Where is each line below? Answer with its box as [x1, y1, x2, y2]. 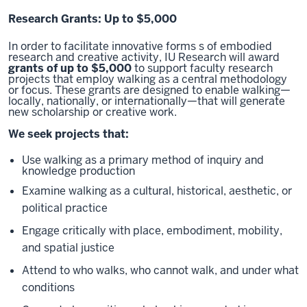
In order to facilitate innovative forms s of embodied [8, 39, 272, 53]
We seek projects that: [8, 127, 129, 142]
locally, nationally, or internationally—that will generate [8, 94, 285, 108]
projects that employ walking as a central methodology [8, 72, 287, 86]
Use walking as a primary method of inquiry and [22, 152, 264, 167]
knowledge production [22, 163, 135, 178]
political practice [22, 200, 108, 215]
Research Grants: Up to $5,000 [8, 12, 177, 26]
